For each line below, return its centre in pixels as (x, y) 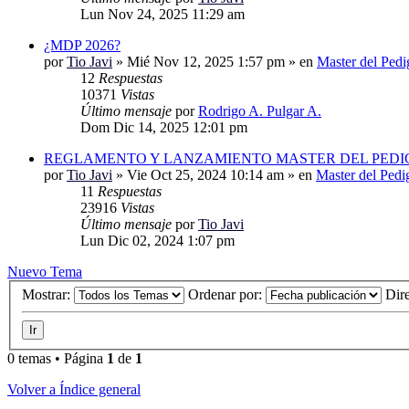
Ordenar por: (227, 295)
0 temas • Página (57, 359)
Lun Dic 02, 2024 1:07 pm (157, 240)
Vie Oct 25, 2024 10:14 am (205, 174)
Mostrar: (48, 295)
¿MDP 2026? (82, 45)
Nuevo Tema (45, 271)
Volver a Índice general (74, 390)
